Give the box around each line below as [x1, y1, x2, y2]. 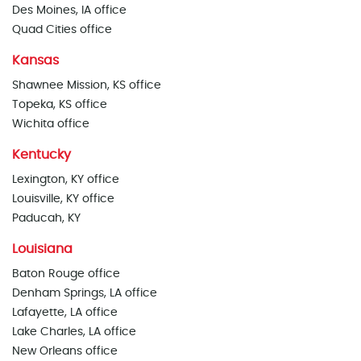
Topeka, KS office [12, 99, 107, 110]
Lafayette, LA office [12, 307, 118, 318]
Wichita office [12, 118, 89, 130]
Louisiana [12, 243, 73, 255]
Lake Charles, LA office [12, 326, 136, 338]
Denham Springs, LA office [12, 288, 157, 299]
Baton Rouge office [12, 268, 120, 280]
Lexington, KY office [12, 174, 119, 185]
